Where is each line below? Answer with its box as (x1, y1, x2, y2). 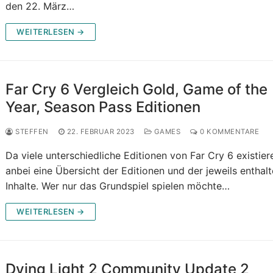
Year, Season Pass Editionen (5, 98, 201, 116)
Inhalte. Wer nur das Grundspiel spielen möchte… (5, 180, 230, 193)
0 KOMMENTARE (197, 127, 260, 136)
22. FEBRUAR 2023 (66, 127, 135, 136)
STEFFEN (13, 127, 49, 136)
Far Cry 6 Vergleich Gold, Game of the (5, 80, 268, 99)
